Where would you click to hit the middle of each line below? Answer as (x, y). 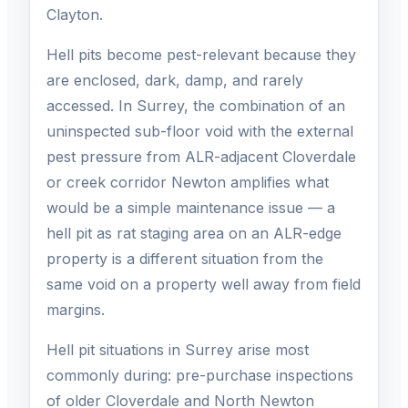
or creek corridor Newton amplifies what (188, 183)
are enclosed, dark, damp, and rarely (175, 81)
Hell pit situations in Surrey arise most (178, 350)
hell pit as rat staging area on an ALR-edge (194, 234)
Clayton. (75, 15)
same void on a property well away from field (204, 285)
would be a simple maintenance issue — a (191, 208)
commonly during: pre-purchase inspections (200, 376)
